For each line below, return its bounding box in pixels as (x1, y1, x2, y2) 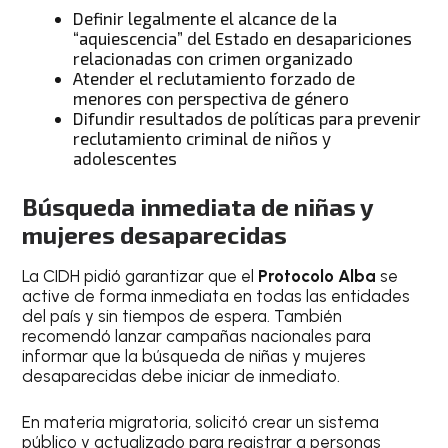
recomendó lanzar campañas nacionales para (22, 326, 372, 347)
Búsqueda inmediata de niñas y (22, 192, 374, 222)
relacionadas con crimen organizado (73, 47, 354, 68)
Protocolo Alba (258, 266, 377, 287)
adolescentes (73, 147, 178, 168)
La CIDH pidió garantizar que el (22, 266, 259, 287)
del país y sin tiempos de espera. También (22, 306, 343, 327)
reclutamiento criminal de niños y (73, 127, 332, 148)
